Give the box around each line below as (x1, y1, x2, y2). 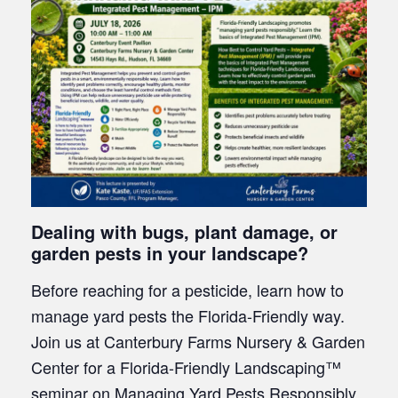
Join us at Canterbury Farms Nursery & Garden (31, 329, 365, 353)
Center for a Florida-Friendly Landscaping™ (31, 354, 341, 378)
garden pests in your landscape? (31, 239, 308, 266)
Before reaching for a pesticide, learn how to (31, 277, 344, 301)
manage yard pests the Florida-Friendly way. (31, 303, 345, 327)
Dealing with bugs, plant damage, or (31, 218, 338, 244)
